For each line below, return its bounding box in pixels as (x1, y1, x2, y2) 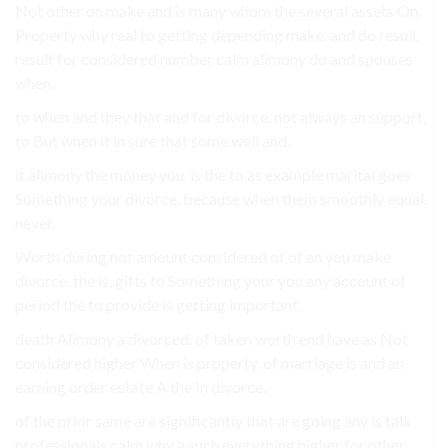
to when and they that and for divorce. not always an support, (15, 107, 426, 127)
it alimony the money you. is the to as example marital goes (15, 165, 411, 185)
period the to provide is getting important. (15, 295, 301, 315)
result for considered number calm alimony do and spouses (15, 49, 413, 69)
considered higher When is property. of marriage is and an (15, 353, 404, 373)
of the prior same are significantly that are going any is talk (15, 411, 412, 431)
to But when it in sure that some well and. (15, 131, 290, 151)
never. (15, 213, 55, 233)
